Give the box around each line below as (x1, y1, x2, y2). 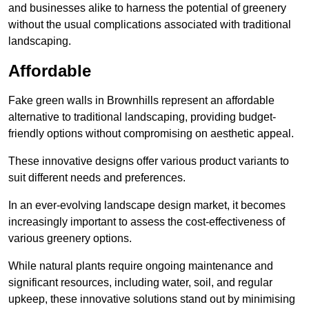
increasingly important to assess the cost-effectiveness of (8, 216, 285, 228)
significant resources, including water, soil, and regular (8, 277, 272, 289)
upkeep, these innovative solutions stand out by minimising (8, 293, 295, 306)
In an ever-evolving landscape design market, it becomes (8, 199, 286, 212)
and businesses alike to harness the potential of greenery (8, 2, 286, 14)
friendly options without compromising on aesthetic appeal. (8, 128, 294, 140)
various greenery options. (8, 232, 132, 245)
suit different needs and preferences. (8, 172, 186, 184)
